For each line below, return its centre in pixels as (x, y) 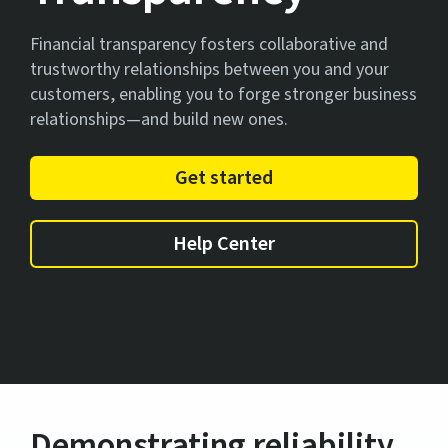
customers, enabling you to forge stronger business (223, 94)
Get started (224, 177)
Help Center (224, 243)
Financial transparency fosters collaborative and (209, 44)
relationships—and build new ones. (159, 119)
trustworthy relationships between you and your (209, 69)
